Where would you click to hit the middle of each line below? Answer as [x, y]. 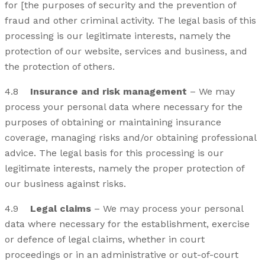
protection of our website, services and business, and [126, 51]
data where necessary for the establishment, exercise [127, 224]
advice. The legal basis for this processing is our [114, 153]
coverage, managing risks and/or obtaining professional [130, 137]
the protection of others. [60, 66]
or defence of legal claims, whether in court [105, 239]
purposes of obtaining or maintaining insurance [113, 122]
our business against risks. [65, 183]
